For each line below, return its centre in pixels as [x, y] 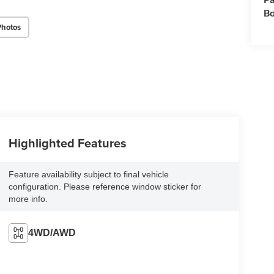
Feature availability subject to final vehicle [88, 174]
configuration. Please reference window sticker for [105, 186]
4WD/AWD [52, 232]
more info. [28, 198]
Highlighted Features [67, 143]
